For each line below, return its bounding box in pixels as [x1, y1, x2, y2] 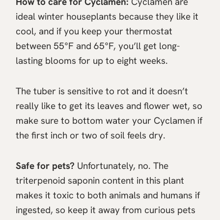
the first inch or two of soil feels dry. [16, 129, 165, 142]
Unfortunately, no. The [75, 160, 168, 172]
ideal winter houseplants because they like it [16, 10, 198, 23]
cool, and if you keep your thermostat [16, 25, 172, 38]
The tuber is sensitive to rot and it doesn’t [16, 85, 188, 98]
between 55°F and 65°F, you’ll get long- [16, 40, 180, 53]
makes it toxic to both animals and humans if [16, 189, 200, 202]
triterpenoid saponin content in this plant [16, 174, 184, 187]
